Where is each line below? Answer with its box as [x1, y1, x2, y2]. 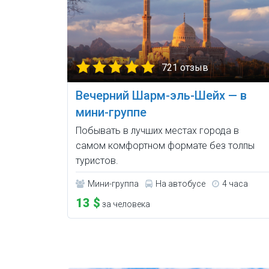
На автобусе [156, 178, 205, 189]
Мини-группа [88, 178, 139, 189]
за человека [100, 199, 150, 209]
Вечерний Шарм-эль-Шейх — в [76, 88, 247, 103]
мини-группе [76, 104, 147, 119]
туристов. [76, 154, 118, 166]
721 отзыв [162, 61, 208, 73]
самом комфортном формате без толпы [76, 139, 255, 151]
